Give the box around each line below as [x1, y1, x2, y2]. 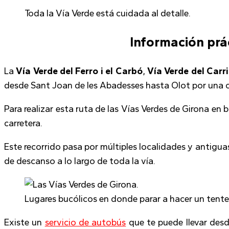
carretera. [4, 117, 42, 129]
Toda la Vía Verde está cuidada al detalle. [25, 8, 191, 19]
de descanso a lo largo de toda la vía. [4, 155, 157, 167]
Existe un [4, 216, 45, 228]
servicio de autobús [44, 216, 126, 228]
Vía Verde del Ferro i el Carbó [16, 65, 143, 77]
